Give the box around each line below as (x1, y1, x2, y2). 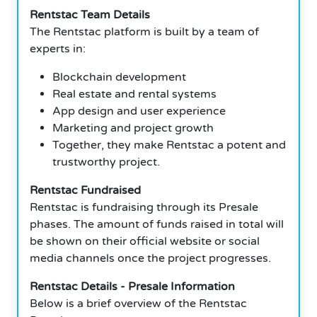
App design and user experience (52, 103, 226, 118)
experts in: (30, 41, 86, 56)
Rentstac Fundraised (30, 183, 141, 197)
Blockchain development (52, 69, 186, 84)
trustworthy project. (52, 154, 160, 169)
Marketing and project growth (52, 120, 214, 135)
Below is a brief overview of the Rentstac (30, 296, 247, 311)
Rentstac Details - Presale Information (30, 279, 235, 294)
